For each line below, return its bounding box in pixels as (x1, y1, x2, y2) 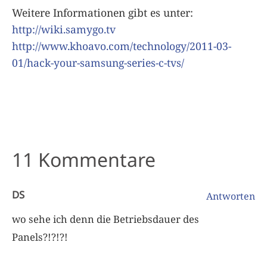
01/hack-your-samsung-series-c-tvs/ (12, 55, 184, 70)
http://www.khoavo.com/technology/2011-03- (12, 38, 231, 53)
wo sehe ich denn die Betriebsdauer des (12, 212, 199, 226)
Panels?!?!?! (12, 229, 68, 244)
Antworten (206, 189, 255, 203)
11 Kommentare (12, 146, 156, 172)
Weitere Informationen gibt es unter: (12, 5, 193, 20)
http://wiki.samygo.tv (12, 21, 116, 36)
